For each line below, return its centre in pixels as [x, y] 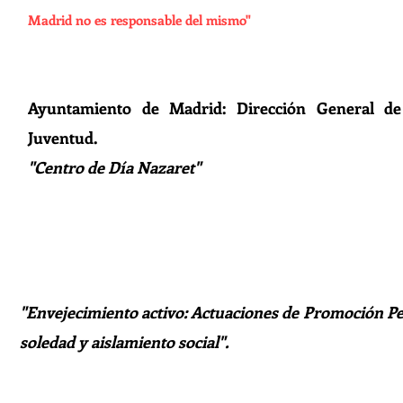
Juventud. [63, 138]
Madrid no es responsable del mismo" [139, 20]
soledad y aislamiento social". [124, 342]
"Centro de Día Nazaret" [114, 167]
